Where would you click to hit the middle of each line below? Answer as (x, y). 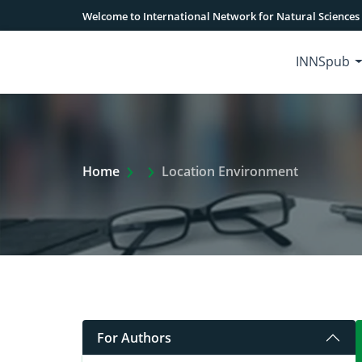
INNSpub (323, 61)
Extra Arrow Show (196, 170)
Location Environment (230, 171)
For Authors (134, 337)
